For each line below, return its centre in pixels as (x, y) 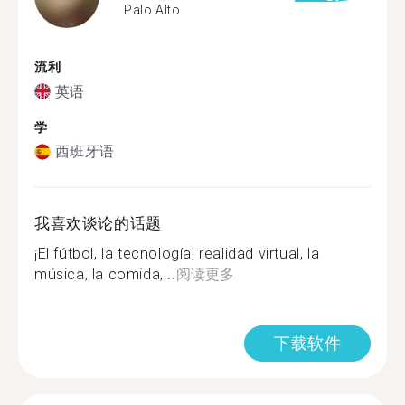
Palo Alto (152, 9)
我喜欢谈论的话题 (98, 223)
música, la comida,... (105, 274)
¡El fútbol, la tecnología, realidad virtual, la (177, 254)
